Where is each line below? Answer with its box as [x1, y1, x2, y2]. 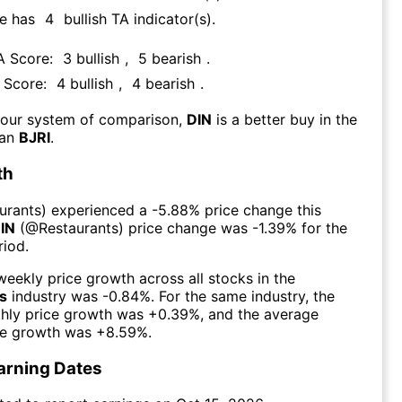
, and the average [200, 304, 319, 323]
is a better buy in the [216, 110, 357, 129]
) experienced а [41, 200, 147, 219]
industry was [7, 286, 98, 305]
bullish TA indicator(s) [64, 10, 212, 29]
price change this [200, 200, 321, 219]
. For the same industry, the [151, 286, 335, 305]
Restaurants [39, 218, 118, 237]
